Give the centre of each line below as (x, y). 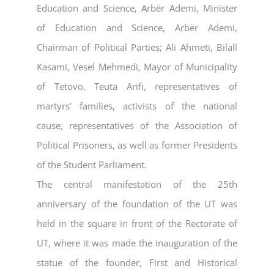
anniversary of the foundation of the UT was (137, 204)
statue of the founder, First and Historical (137, 263)
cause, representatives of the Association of (137, 126)
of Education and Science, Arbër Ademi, (137, 28)
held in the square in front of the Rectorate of (137, 224)
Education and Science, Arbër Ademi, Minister (137, 8)
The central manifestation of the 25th (137, 184)
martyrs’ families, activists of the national (137, 106)
